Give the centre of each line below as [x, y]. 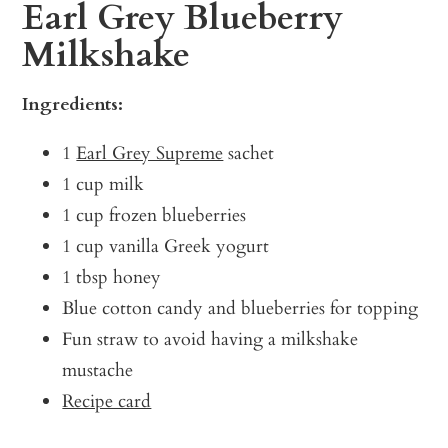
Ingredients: [73, 104]
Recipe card [107, 401]
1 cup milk [103, 184]
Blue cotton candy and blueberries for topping [240, 308]
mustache [98, 370]
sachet [249, 153]
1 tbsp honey [112, 277]
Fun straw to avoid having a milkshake [210, 339]
